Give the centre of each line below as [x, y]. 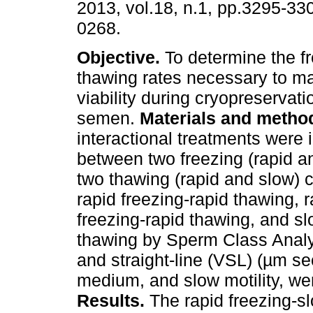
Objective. [121, 58]
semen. [108, 118]
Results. [113, 301]
